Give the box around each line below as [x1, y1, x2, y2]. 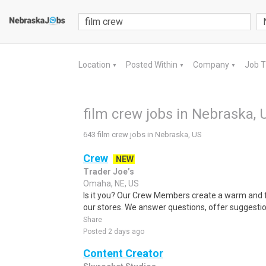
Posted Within [126, 60, 179, 69]
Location [78, 60, 112, 69]
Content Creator [83, 247, 163, 259]
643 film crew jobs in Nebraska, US [83, 130, 202, 139]
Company [193, 60, 231, 69]
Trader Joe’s [83, 167, 134, 176]
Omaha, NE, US [83, 179, 139, 188]
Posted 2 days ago [83, 227, 144, 236]
